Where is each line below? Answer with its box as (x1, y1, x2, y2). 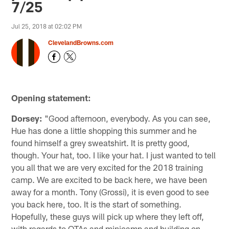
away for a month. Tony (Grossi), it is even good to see (11, 187, 210, 197)
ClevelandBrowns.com (48, 38, 114, 46)
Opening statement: (11, 93, 91, 103)
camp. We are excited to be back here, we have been (11, 174, 208, 185)
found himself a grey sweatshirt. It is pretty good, (11, 138, 190, 148)
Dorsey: (11, 113, 43, 124)
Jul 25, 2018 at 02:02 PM (11, 22, 82, 30)
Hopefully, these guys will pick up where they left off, (11, 211, 204, 222)
